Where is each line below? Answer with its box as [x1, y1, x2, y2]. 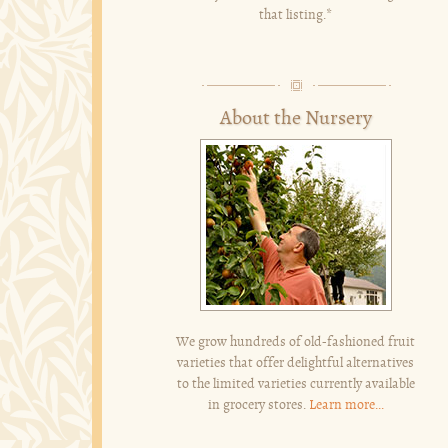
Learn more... [308, 397, 384, 413]
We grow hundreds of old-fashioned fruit [176, 334, 416, 350]
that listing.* [259, 7, 333, 23]
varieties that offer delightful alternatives [177, 355, 415, 371]
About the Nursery [219, 107, 372, 130]
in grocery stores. [207, 397, 309, 413]
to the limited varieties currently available [176, 376, 415, 392]
